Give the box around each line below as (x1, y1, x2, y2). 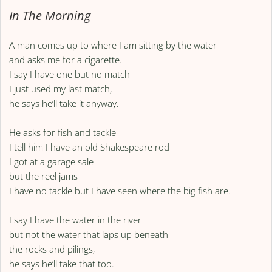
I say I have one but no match (9, 68, 131, 81)
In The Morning (9, 7, 91, 24)
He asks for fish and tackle (9, 126, 117, 139)
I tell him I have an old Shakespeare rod (9, 141, 170, 154)
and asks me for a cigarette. (9, 53, 123, 66)
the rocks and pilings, (9, 243, 95, 256)
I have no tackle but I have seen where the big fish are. (9, 185, 231, 197)
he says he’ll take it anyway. (9, 97, 120, 110)
